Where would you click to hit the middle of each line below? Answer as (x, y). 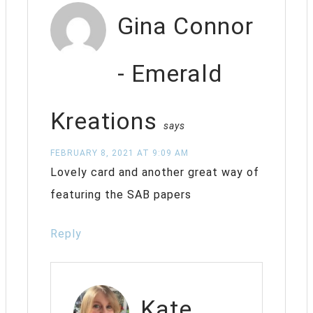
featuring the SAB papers (121, 194)
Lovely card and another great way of (155, 172)
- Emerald (170, 73)
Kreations (104, 121)
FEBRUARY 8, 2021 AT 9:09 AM (119, 153)
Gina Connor (185, 26)
